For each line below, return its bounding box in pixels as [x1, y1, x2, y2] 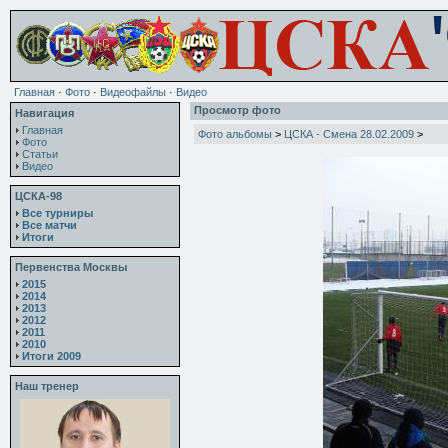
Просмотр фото [194, 104, 281, 116]
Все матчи [22, 219, 77, 231]
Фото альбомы [198, 128, 272, 140]
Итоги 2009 [22, 350, 81, 362]
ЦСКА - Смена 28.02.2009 [284, 128, 414, 140]
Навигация [15, 107, 74, 119]
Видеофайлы [100, 86, 166, 98]
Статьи [22, 148, 58, 160]
